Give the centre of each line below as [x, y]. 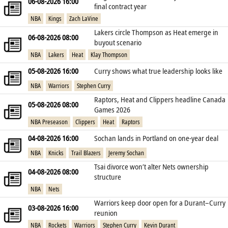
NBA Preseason [49, 122]
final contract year [120, 6]
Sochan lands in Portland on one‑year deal [156, 138]
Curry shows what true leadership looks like [158, 71]
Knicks [56, 153]
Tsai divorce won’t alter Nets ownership [151, 167]
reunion [106, 213]
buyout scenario [118, 42]
